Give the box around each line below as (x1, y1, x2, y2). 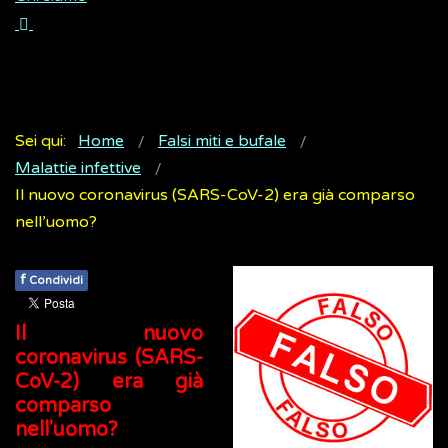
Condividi (29, 274, 83, 288)
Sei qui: (15, 131, 74, 152)
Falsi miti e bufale (158, 131, 286, 152)
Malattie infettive (15, 158, 141, 179)
